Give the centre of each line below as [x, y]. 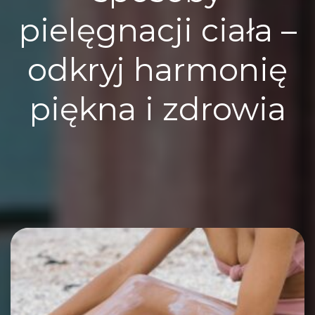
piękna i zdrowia [157, 109]
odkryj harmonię [157, 70]
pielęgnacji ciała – [157, 30]
